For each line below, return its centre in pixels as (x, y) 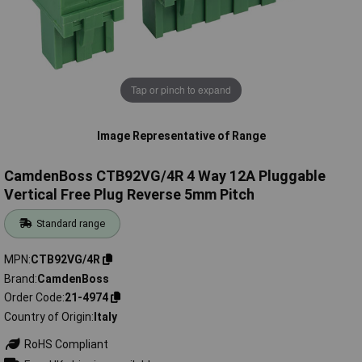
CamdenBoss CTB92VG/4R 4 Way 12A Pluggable (165, 176)
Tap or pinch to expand (181, 90)
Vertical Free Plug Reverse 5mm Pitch (129, 195)
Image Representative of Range (181, 135)
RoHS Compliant (65, 344)
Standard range (71, 224)
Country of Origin (48, 316)
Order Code (33, 298)
